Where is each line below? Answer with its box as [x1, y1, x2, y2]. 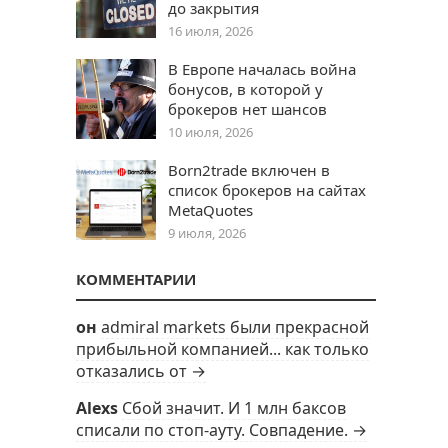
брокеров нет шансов [168, 99, 327, 119]
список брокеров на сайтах [168, 180, 366, 200]
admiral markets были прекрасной [101, 316, 369, 338]
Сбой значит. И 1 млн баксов [122, 397, 346, 419]
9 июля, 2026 [168, 224, 246, 242]
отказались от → [76, 360, 206, 382]
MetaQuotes [168, 200, 253, 220]
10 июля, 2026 [168, 123, 253, 141]
